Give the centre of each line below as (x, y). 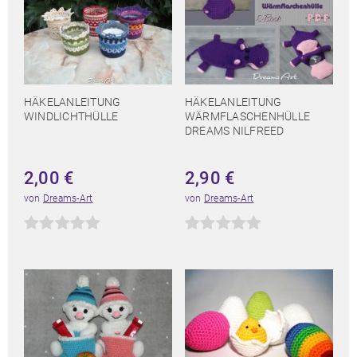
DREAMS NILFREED (235, 131)
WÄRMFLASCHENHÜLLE (248, 117)
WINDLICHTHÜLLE (71, 117)
